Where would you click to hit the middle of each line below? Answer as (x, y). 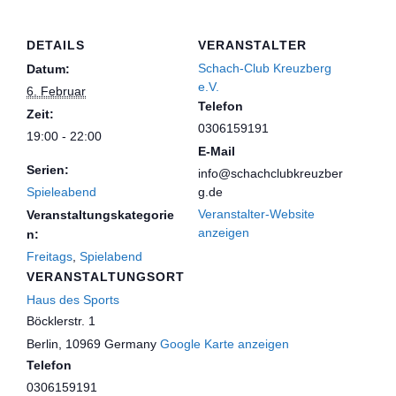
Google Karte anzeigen (225, 343)
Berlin (42, 343)
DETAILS (56, 45)
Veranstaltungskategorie (100, 214)
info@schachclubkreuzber (270, 173)
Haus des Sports (73, 299)
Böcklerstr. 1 (61, 320)
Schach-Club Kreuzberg (265, 68)
